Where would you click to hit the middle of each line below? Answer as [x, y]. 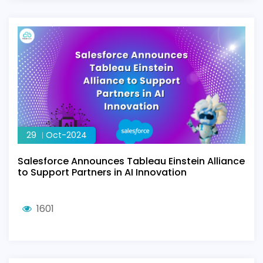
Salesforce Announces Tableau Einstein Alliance [131, 161]
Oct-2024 [66, 135]
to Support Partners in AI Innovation [102, 172]
